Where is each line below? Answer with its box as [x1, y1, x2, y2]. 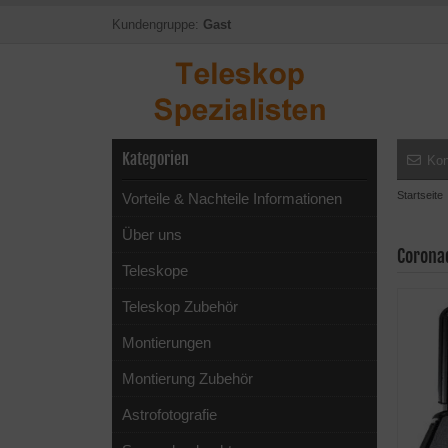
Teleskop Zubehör [122, 298, 238, 315]
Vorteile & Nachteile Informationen [122, 190, 342, 207]
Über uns [122, 226, 182, 243]
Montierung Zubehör [122, 370, 253, 387]
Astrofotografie [122, 406, 217, 423]
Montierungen [122, 334, 211, 351]
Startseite [397, 189, 443, 201]
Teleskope [122, 262, 188, 279]
